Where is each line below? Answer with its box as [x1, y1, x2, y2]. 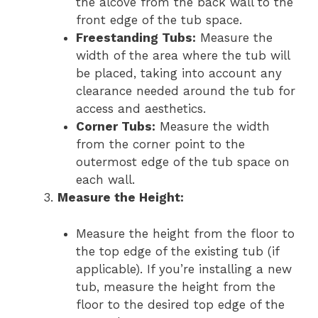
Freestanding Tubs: [75, 31, 196, 45]
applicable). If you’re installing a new [75, 261, 292, 276]
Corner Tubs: [75, 119, 155, 134]
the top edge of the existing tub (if [75, 243, 279, 258]
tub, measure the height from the [75, 279, 275, 294]
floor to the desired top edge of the [75, 297, 285, 312]
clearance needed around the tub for [75, 84, 295, 99]
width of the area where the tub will [75, 48, 290, 63]
